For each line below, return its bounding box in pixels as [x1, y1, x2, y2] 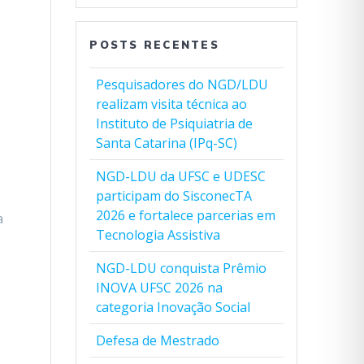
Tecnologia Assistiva [96, 226, 221, 244]
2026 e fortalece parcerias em [96, 206, 276, 224]
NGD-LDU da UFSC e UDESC [96, 167, 266, 185]
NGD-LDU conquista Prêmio [96, 259, 267, 277]
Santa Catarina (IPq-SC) [96, 134, 238, 152]
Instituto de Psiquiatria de [96, 115, 253, 132]
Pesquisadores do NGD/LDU [96, 76, 269, 93]
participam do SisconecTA [96, 187, 253, 205]
